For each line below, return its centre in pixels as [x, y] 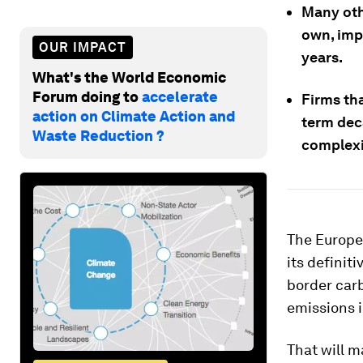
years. [322, 57]
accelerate [180, 96]
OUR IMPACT [83, 47]
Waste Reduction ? [98, 135]
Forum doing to [87, 96]
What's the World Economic [129, 77]
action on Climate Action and [134, 116]
